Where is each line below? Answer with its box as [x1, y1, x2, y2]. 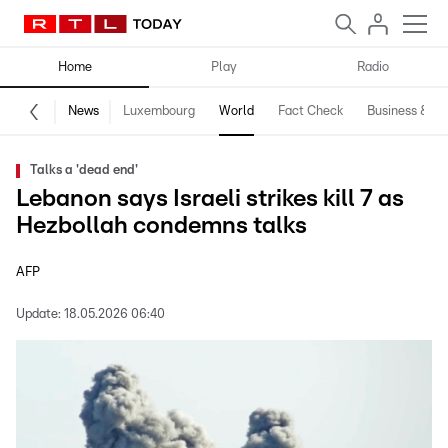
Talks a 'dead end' [30, 164, 138, 177]
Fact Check [278, 105, 343, 118]
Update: [16, 308, 61, 321]
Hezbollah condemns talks [16, 214, 307, 238]
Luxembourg [123, 105, 195, 118]
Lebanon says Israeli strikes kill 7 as [16, 187, 404, 211]
